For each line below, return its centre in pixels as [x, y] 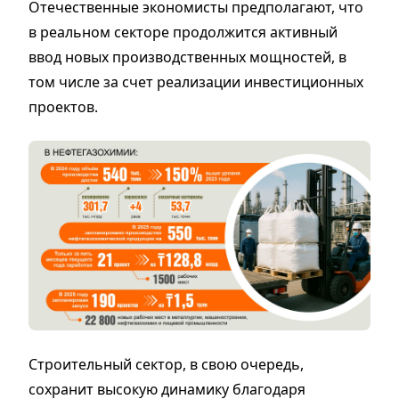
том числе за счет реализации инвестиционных [196, 81]
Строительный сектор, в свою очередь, [166, 365]
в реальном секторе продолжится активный [183, 32]
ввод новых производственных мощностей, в [187, 57]
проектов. [65, 106]
